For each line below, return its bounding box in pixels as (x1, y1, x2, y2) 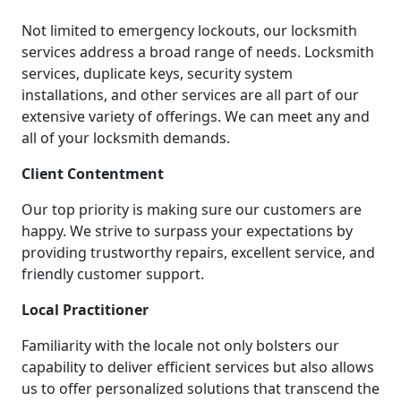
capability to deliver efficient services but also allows (21, 357, 374, 378)
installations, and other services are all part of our (21, 85, 359, 106)
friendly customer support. (21, 264, 204, 285)
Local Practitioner (21, 300, 149, 320)
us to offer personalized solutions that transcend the (21, 379, 380, 399)
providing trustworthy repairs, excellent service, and (21, 243, 375, 263)
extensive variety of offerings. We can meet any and (21, 107, 370, 127)
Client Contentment (21, 164, 164, 184)
